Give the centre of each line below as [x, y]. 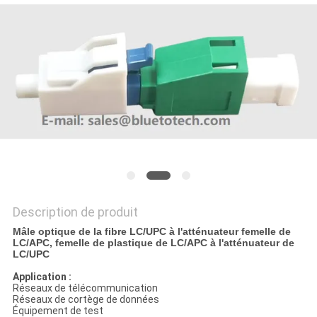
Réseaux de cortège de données [86, 300]
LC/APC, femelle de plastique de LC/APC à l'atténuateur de [153, 243]
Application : [42, 277]
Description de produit [75, 212]
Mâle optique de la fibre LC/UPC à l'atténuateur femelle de [151, 232]
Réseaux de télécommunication [85, 288]
